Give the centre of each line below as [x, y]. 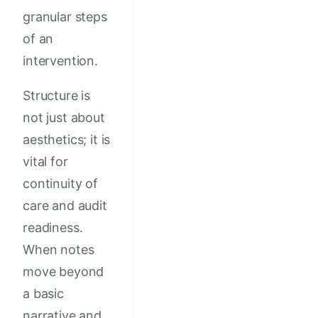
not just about [64, 118]
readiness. [53, 228]
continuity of [60, 184]
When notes [59, 250]
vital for [45, 162]
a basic [43, 294]
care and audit [65, 206]
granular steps [65, 17]
